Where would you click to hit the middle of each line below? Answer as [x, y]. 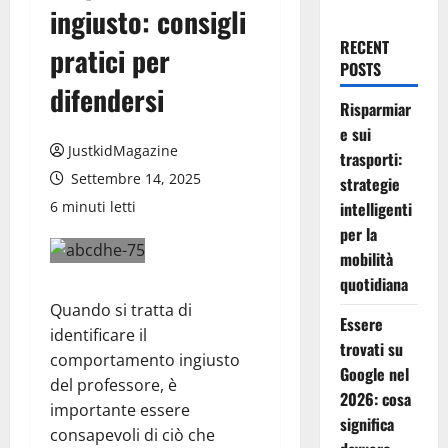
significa [366, 424]
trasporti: [370, 159]
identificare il [98, 335]
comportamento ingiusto [145, 360]
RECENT [364, 47]
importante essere [120, 410]
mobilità [366, 259]
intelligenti [375, 209]
